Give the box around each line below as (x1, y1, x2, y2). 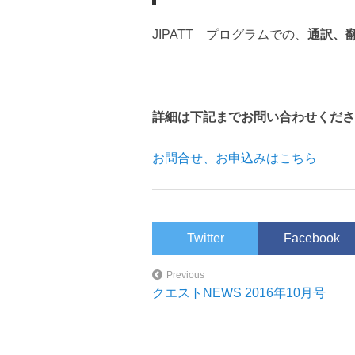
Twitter (186, 231, 224, 246)
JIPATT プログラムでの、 (152, 28, 307, 42)
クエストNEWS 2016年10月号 (152, 286, 326, 300)
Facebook (283, 231, 340, 246)
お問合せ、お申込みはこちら (152, 151, 317, 166)
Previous (166, 269, 204, 281)
